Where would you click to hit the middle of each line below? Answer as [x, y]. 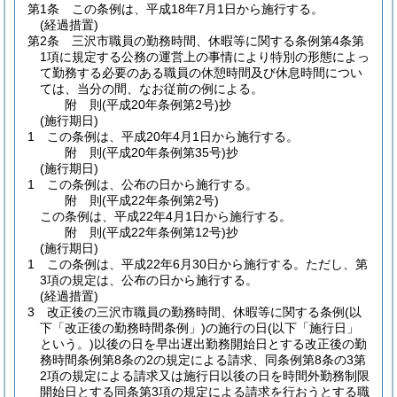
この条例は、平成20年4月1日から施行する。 [173, 136]
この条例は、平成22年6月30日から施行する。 [176, 264]
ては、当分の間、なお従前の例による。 [152, 89]
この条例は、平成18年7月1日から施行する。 [198, 9]
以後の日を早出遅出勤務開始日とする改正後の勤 [230, 344]
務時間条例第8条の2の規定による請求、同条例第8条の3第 [203, 360]
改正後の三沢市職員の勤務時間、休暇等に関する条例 [196, 312]
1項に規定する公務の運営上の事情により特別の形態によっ [205, 57]
